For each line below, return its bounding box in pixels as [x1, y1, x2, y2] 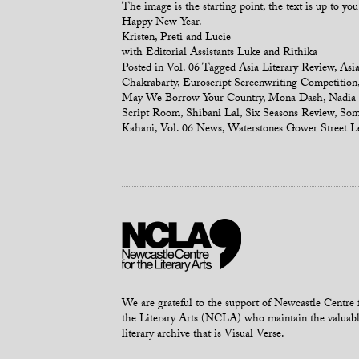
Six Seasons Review [245, 105, 334, 124]
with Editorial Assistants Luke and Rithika [122, 44, 317, 63]
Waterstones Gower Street [228, 120, 347, 139]
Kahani [122, 120, 155, 139]
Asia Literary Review [239, 59, 334, 79]
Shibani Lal [186, 105, 240, 124]
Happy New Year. [122, 14, 202, 33]
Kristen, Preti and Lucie [122, 29, 231, 48]
